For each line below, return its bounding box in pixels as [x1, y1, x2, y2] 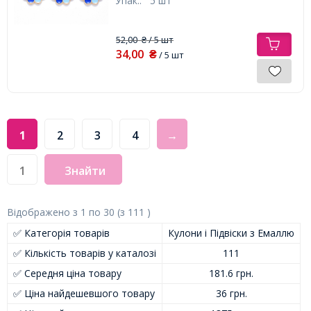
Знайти [65, 162, 106, 178]
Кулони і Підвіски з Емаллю [168, 226, 294, 239]
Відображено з [7, 205, 81, 219]
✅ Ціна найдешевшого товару [13, 286, 155, 300]
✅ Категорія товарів [13, 226, 110, 239]
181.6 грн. [209, 266, 253, 280]
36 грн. [215, 286, 247, 300]
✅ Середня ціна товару [13, 266, 121, 280]
